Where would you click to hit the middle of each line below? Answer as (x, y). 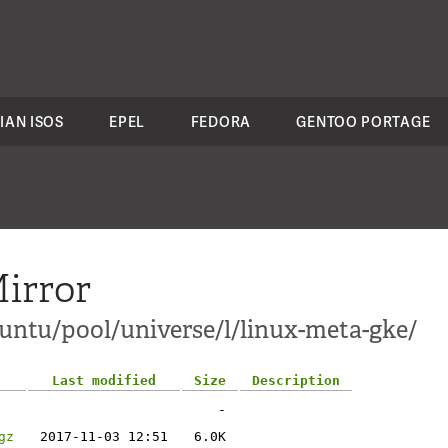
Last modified (104, 380)
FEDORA (220, 121)
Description (296, 380)
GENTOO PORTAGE (363, 121)
